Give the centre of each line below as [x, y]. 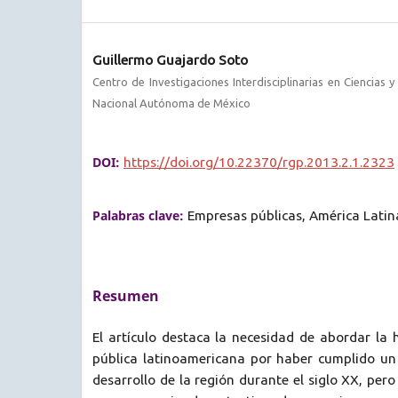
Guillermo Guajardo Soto [170, 60]
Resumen [126, 295]
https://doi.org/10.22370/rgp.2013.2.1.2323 [259, 162]
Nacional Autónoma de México [171, 103]
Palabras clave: [140, 215]
